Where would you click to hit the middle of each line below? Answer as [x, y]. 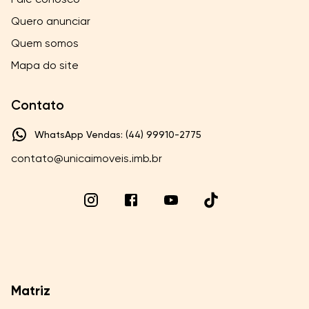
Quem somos [45, 43]
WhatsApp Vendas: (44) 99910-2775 [118, 134]
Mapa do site [45, 65]
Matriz [31, 291]
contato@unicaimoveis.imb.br [87, 158]
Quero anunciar [51, 21]
